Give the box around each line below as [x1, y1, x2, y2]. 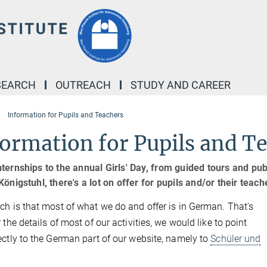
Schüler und [210, 233, 261, 244]
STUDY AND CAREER [131, 79, 231, 91]
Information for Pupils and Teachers [7, 111, 123, 119]
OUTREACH [55, 79, 111, 91]
